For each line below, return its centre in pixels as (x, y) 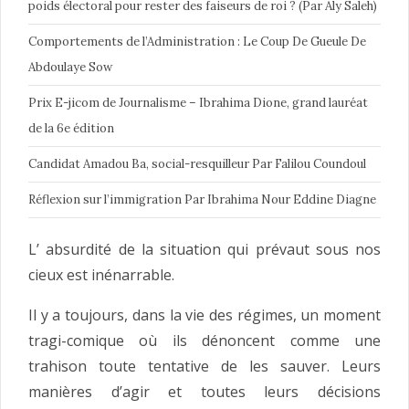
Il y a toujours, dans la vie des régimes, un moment (204, 315)
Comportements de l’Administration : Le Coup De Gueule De (197, 42)
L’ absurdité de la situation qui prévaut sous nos (204, 250)
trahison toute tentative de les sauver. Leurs (204, 367)
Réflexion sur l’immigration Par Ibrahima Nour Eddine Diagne (202, 200)
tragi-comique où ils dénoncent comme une (204, 341)
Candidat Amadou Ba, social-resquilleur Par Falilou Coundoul (197, 164)
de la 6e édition (71, 129)
